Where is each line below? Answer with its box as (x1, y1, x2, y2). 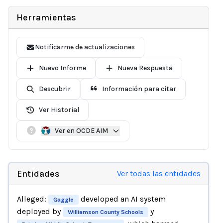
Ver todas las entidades (116, 168, 201, 178)
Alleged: (16, 194, 48, 204)
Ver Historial (38, 106, 79, 114)
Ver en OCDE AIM (54, 126, 108, 135)
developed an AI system (78, 194, 166, 204)
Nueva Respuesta (117, 64, 173, 72)
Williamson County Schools (67, 208, 143, 216)
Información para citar (102, 85, 176, 93)
